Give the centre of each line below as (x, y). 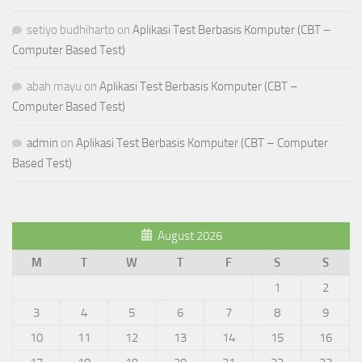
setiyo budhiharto (71, 30)
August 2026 (189, 236)
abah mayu (54, 87)
